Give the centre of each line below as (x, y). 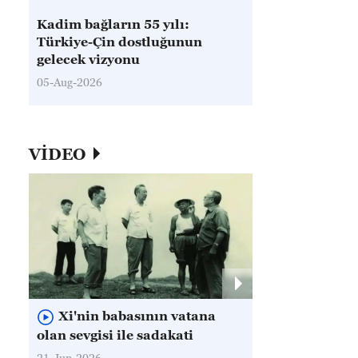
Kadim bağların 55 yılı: (113, 24)
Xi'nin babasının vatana (137, 316)
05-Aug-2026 (70, 82)
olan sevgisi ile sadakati (115, 335)
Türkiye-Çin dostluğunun (119, 42)
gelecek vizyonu (88, 59)
